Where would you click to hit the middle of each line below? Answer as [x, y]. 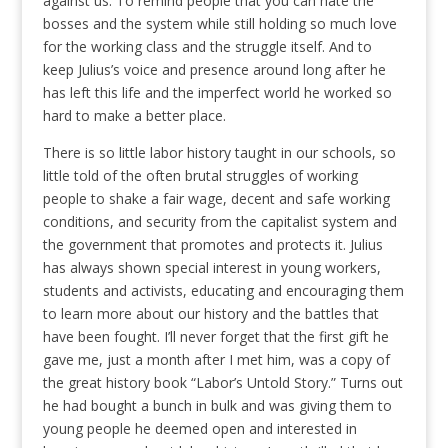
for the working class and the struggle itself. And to [207, 47]
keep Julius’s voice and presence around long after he [214, 70]
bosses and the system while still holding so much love [219, 24]
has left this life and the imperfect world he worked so [217, 93]
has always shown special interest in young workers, [211, 268]
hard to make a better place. [134, 116]
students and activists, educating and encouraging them [223, 291]
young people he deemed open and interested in [199, 429]
